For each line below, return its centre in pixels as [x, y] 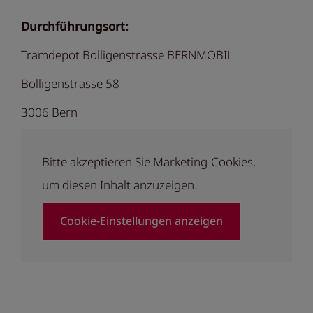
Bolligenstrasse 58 [70, 84]
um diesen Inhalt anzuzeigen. [119, 185]
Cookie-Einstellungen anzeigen [141, 221]
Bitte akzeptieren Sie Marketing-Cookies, [149, 162]
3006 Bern [49, 112]
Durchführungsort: [75, 27]
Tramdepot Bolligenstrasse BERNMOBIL [127, 55]
